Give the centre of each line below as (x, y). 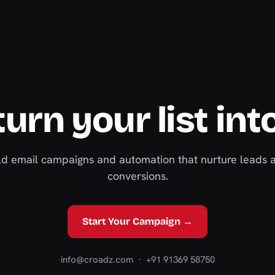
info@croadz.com (97, 260)
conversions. (137, 176)
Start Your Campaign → (137, 221)
